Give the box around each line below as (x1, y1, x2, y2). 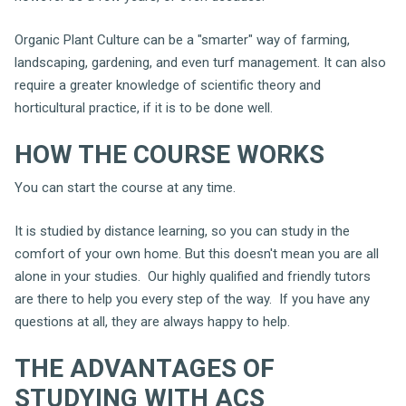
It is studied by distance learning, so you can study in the (14, 222, 350, 239)
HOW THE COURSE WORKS (14, 140, 324, 169)
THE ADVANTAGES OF (14, 353, 275, 383)
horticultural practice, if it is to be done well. (14, 99, 273, 116)
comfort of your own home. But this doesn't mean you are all (14, 245, 379, 262)
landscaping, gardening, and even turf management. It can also (14, 53, 386, 71)
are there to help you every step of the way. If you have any (14, 290, 370, 307)
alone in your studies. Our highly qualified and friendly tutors (14, 267, 371, 285)
